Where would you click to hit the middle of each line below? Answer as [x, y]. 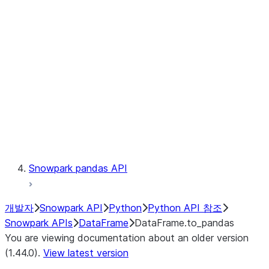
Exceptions [102, 108]
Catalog [94, 18]
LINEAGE [97, 48]
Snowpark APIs [39, 223]
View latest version [86, 253]
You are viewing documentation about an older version [127, 238]
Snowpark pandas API [78, 168]
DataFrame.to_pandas [184, 223]
